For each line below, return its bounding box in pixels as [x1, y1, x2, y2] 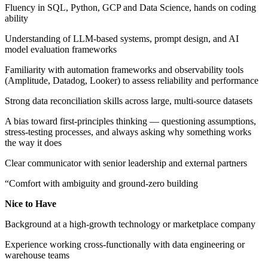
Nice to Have [5, 198, 56, 209]
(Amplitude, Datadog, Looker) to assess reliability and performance [5, 75, 258, 86]
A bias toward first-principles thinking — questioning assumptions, [5, 115, 256, 126]
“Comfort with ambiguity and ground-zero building [5, 178, 198, 188]
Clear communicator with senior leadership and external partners [5, 157, 247, 168]
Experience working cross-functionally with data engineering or [5, 239, 245, 249]
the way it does [5, 137, 62, 148]
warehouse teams [5, 249, 69, 260]
